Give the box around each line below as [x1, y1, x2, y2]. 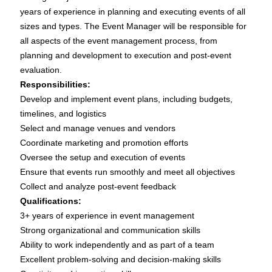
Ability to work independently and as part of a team [20, 240, 214, 250]
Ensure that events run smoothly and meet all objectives [20, 167, 235, 177]
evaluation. [20, 65, 62, 75]
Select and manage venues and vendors [20, 123, 175, 134]
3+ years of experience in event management [20, 211, 194, 221]
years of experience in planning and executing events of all [20, 7, 245, 17]
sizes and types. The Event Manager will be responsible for [20, 21, 246, 32]
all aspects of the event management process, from [20, 36, 217, 46]
